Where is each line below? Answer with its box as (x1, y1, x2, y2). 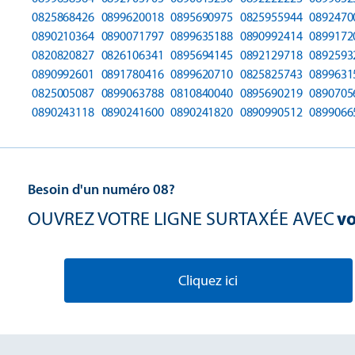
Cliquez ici (178, 271, 238, 289)
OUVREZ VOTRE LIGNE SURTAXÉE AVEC (28, 206, 334, 230)
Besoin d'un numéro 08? (28, 180, 175, 198)
